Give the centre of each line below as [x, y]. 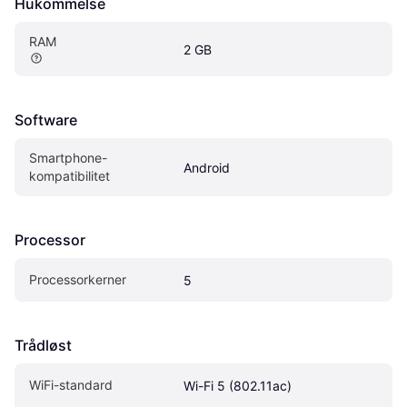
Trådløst [43, 345]
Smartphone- [68, 157]
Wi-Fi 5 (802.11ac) [238, 385]
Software [46, 119]
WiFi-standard [71, 384]
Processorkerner [78, 279]
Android [207, 167]
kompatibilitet [69, 175]
